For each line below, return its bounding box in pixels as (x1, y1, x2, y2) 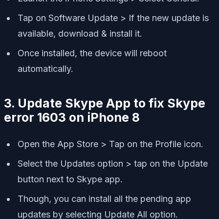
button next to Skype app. (18, 174, 123, 185)
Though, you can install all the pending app (18, 194, 191, 204)
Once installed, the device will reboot (18, 47, 167, 58)
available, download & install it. (18, 28, 142, 39)
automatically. (18, 63, 73, 74)
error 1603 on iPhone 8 (4, 109, 140, 125)
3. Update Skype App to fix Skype (4, 95, 205, 110)
